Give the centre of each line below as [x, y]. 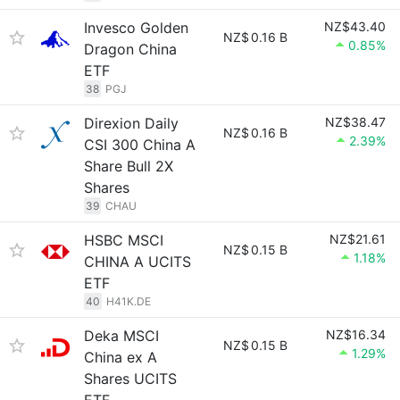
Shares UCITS [130, 379]
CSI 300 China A [140, 145]
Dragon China [130, 49]
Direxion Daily [131, 123]
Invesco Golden [136, 28]
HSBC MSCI [124, 240]
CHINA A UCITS [137, 262]
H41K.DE [129, 301]
